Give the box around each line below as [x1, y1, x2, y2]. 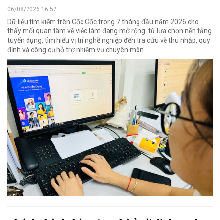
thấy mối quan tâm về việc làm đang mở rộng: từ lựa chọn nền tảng [7, 27, 212, 35]
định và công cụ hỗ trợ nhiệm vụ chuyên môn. [7, 46, 145, 54]
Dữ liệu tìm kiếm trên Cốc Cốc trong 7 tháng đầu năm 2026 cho [7, 18, 199, 26]
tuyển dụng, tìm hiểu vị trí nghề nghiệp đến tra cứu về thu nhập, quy [7, 36, 210, 45]
